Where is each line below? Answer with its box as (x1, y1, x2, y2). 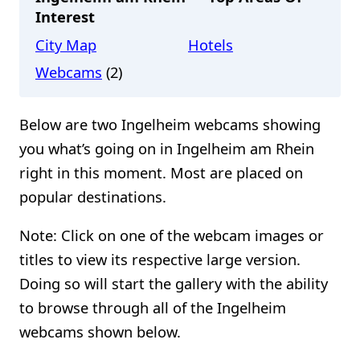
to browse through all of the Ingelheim (19, 297, 286, 318)
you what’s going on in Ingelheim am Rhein (19, 137, 314, 158)
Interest (35, 6, 95, 27)
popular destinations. (19, 186, 166, 207)
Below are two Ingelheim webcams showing (19, 113, 321, 134)
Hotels (188, 35, 233, 55)
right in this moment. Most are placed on (19, 162, 303, 182)
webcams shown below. (19, 321, 181, 342)
